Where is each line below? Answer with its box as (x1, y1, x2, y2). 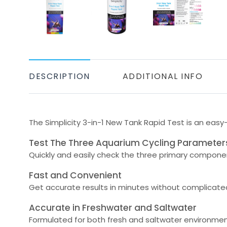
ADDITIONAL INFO (122, 70, 203, 82)
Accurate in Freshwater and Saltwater (29, 202, 197, 214)
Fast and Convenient (29, 169, 122, 182)
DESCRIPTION (29, 70, 90, 82)
